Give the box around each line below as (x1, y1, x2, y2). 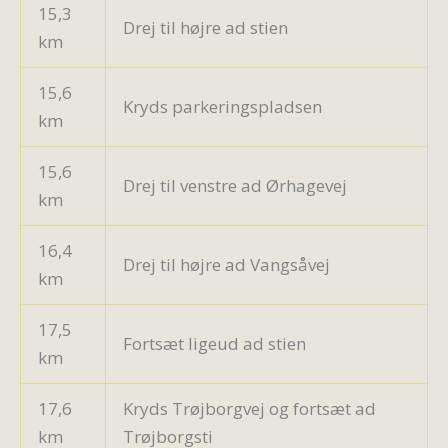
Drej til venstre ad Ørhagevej (123, 173, 347, 197)
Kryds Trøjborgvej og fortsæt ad (123, 396, 376, 420)
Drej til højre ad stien (123, 15, 288, 39)
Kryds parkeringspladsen (123, 94, 322, 118)
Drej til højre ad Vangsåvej (123, 252, 330, 276)
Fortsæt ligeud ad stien (123, 331, 306, 355)
